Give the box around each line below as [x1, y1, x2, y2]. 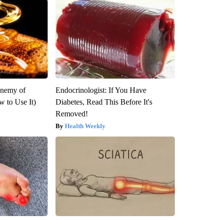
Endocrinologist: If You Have [55, 86, 146, 95]
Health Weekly [64, 122, 106, 130]
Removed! [55, 110, 88, 118]
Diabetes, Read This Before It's [55, 98, 152, 107]
